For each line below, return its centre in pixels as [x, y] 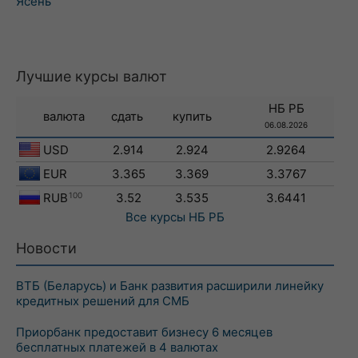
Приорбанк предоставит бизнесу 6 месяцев [144, 332]
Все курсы [155, 217]
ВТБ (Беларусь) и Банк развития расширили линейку [170, 286]
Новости [46, 248]
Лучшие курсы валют [91, 76]
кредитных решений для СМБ [103, 301]
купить [192, 116]
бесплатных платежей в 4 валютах [117, 347]
